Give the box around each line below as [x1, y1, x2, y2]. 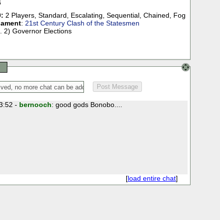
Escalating [70, 11, 103, 20]
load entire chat [127, 174, 176, 183]
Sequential [106, 11, 139, 20]
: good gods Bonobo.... [51, 101, 122, 109]
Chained [143, 11, 169, 20]
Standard [38, 11, 67, 20]
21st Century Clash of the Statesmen [25, 19, 139, 27]
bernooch [19, 101, 52, 109]
